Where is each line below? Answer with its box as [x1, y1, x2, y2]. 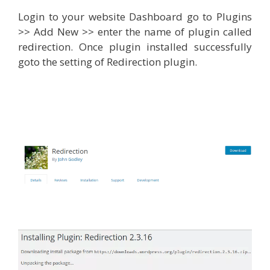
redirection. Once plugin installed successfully [18, 39, 252, 54]
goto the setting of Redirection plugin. [18, 54, 197, 69]
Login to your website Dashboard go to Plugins [18, 9, 252, 24]
